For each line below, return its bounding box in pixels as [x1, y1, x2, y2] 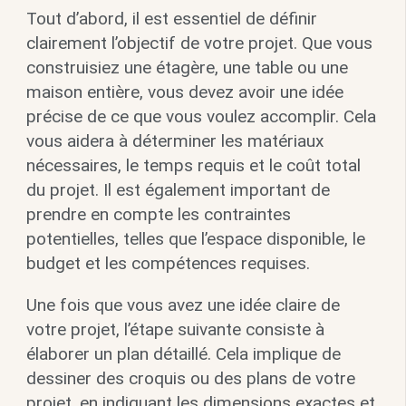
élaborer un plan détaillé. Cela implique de [25, 343, 341, 365]
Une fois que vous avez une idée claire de [25, 295, 340, 316]
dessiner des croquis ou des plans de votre [25, 368, 355, 390]
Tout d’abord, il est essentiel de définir [25, 8, 317, 30]
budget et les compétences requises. [25, 253, 310, 275]
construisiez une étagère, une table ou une [25, 57, 348, 79]
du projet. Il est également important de [25, 179, 330, 201]
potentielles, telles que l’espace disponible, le [25, 228, 365, 250]
